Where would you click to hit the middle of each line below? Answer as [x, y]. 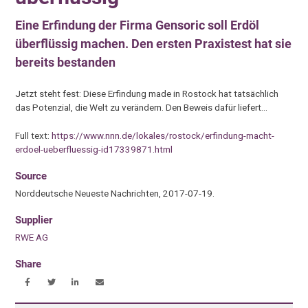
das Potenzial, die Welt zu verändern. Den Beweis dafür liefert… [142, 108]
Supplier [34, 220]
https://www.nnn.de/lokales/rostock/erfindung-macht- [163, 135]
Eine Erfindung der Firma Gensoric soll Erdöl [137, 25]
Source [31, 176]
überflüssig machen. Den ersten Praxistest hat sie [154, 43]
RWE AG [32, 238]
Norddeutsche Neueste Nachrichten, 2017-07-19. [115, 193]
